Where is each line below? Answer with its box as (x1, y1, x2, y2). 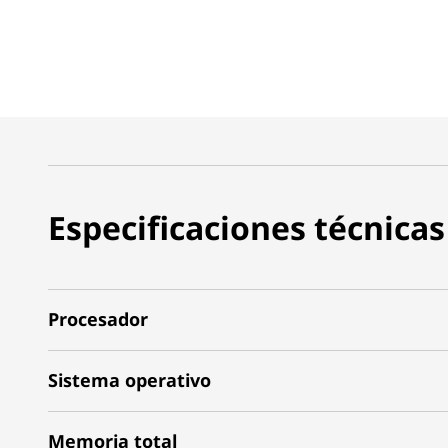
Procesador (48, 307, 148, 331)
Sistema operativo (48, 368, 211, 392)
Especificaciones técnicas (48, 205, 445, 249)
